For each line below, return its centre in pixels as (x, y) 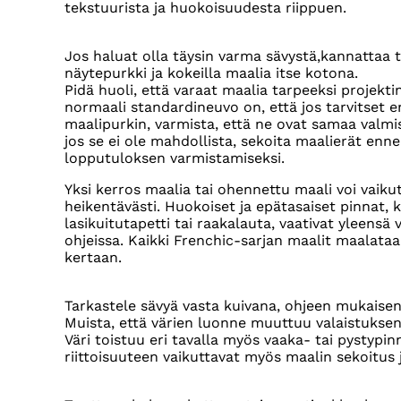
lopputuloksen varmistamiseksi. (175, 158)
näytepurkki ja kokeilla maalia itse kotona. (211, 73)
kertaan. (93, 258)
